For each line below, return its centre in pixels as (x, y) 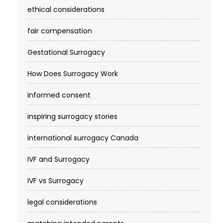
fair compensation (60, 31)
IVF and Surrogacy (58, 160)
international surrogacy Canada (83, 138)
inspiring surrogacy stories (72, 117)
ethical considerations (66, 10)
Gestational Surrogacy (66, 53)
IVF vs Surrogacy (56, 181)
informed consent (59, 95)
